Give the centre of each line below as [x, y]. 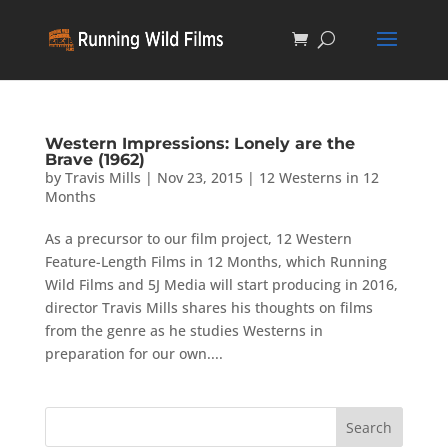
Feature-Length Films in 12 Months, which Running [215, 261]
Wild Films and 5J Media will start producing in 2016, [221, 284]
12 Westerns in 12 [318, 177]
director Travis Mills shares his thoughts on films [208, 307]
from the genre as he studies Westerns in [183, 330]
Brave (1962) [94, 159]
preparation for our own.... [133, 353]
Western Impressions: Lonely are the [199, 143]
